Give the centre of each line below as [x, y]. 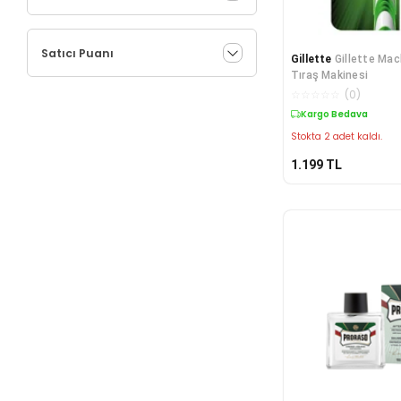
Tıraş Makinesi [329, 75]
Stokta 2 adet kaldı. [336, 136]
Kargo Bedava [334, 114]
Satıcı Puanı [77, 53]
